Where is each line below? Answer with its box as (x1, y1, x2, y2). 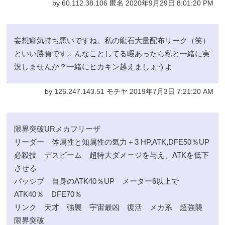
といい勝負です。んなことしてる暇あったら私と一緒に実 (14, 49, 210, 58)
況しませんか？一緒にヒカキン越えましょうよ (14, 62, 173, 71)
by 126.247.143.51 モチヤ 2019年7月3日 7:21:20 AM (44, 88, 213, 96)
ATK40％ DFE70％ (14, 190, 82, 199)
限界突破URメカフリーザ (14, 125, 101, 134)
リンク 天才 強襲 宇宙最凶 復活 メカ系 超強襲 (14, 203, 210, 212)
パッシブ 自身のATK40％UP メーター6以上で (14, 177, 179, 186)
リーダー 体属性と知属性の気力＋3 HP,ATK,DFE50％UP (14, 138, 210, 147)
